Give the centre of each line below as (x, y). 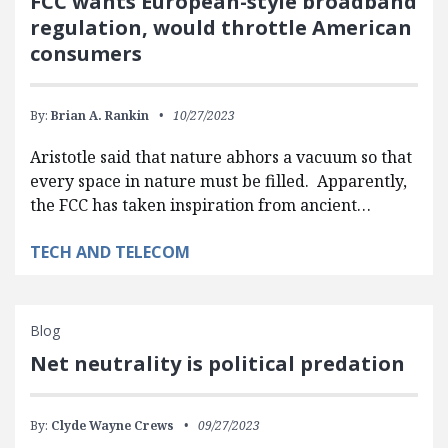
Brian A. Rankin (100, 115)
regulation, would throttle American (221, 27)
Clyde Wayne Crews (112, 425)
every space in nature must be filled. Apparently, (218, 180)
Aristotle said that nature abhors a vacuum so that (221, 156)
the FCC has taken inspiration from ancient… (200, 204)
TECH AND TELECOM (110, 251)
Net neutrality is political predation (217, 363)
